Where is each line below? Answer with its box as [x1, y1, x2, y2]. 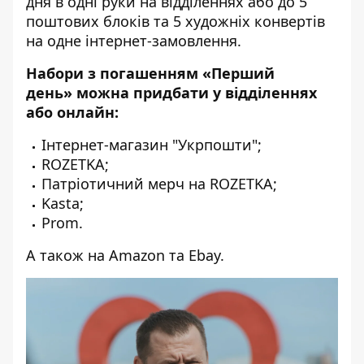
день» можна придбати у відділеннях [26, 83, 317, 103]
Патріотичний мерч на [41, 174, 210, 194]
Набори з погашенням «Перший [26, 63, 275, 84]
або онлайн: [26, 102, 119, 123]
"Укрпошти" [172, 135, 258, 155]
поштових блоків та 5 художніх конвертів [26, 11, 325, 32]
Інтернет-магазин [41, 135, 172, 155]
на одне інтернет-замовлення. [26, 31, 241, 51]
